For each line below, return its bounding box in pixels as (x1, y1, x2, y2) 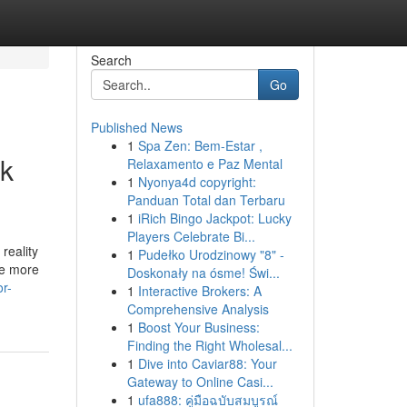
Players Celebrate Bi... (126, 227, 255, 245)
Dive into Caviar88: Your (137, 354, 277, 372)
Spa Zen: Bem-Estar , (137, 136, 263, 154)
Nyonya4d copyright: (137, 173, 256, 191)
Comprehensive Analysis (126, 300, 269, 318)
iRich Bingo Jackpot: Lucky (137, 209, 292, 227)
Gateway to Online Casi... (126, 372, 273, 391)
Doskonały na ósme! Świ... (126, 263, 280, 282)
